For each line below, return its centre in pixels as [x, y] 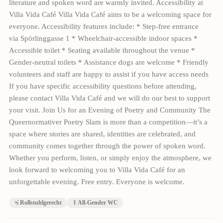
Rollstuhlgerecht [41, 202]
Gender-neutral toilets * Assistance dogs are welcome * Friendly [109, 62]
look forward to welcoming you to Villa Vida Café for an [97, 169]
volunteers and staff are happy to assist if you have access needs [109, 74]
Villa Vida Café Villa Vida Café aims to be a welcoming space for [110, 14]
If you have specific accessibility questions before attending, [103, 86]
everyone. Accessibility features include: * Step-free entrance [104, 26]
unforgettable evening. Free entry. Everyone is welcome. [97, 181]
